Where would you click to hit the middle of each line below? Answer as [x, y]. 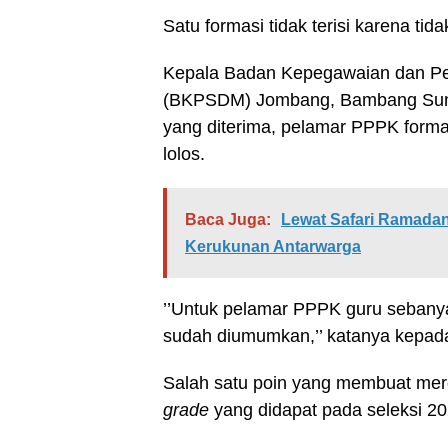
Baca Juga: [228, 219]
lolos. [184, 154]
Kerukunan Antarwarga [273, 246]
